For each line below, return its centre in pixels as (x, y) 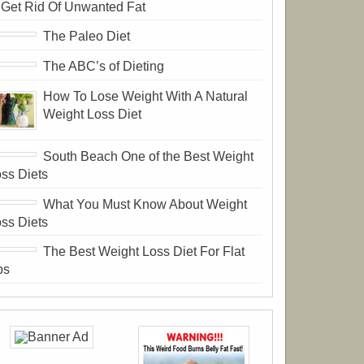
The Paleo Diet (87, 37)
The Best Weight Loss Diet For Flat (144, 252)
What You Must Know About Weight (145, 204)
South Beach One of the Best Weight (149, 157)
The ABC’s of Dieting (104, 66)
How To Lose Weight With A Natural (146, 96)
